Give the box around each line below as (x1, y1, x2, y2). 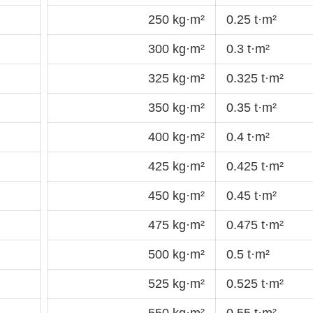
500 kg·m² (148, 247, 205, 261)
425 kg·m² (148, 159, 205, 173)
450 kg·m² (148, 188, 205, 203)
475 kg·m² (148, 217, 205, 232)
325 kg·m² (148, 71, 205, 85)
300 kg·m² (148, 41, 205, 56)
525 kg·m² (148, 276, 205, 291)
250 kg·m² (148, 12, 205, 27)
